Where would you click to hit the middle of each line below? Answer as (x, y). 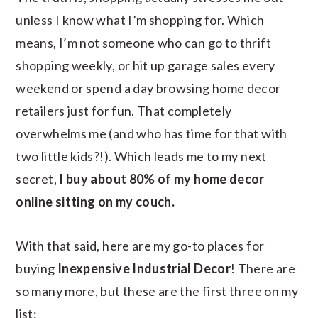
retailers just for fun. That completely (124, 110)
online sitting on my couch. (97, 201)
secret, (38, 179)
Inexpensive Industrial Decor (144, 268)
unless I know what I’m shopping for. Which (140, 20)
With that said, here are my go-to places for (140, 245)
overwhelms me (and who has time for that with (152, 133)
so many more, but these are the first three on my (157, 291)
